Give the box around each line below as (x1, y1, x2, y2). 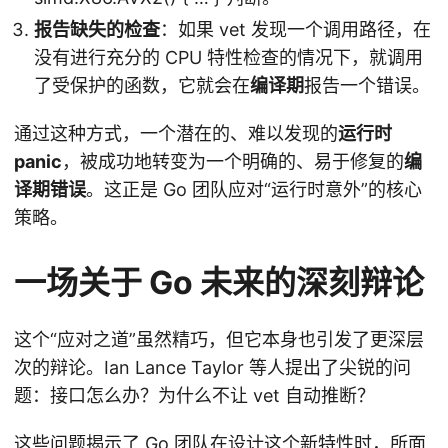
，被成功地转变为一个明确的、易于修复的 (62, 151, 404, 173)
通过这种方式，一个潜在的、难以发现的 (14, 123, 338, 145)
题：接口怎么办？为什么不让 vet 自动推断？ (14, 385, 375, 407)
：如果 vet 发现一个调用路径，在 (160, 19, 431, 41)
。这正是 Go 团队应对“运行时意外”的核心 (86, 179, 422, 201)
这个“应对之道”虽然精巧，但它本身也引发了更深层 (14, 329, 424, 351)
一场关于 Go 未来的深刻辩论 (14, 263, 424, 303)
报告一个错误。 (304, 75, 430, 97)
